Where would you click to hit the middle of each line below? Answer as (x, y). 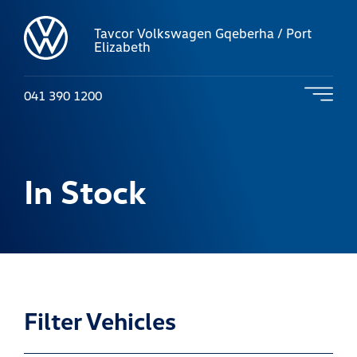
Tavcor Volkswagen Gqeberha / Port (202, 33)
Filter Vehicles (100, 321)
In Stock (85, 191)
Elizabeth (122, 47)
